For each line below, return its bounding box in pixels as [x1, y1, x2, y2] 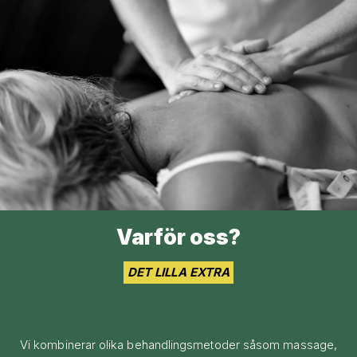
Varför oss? [116, 225, 241, 250]
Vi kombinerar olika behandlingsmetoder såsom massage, [20, 337, 337, 353]
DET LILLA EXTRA [127, 265, 230, 280]
